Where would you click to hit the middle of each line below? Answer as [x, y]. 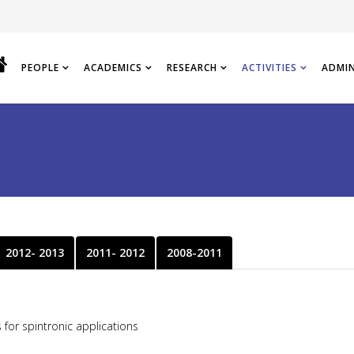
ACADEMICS [113, 68]
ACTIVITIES [269, 68]
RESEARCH [192, 68]
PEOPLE [40, 68]
